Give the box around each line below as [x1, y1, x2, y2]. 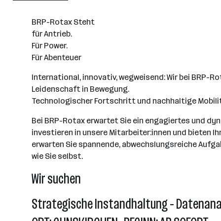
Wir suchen [32, 171, 81, 187]
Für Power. [32, 41, 68, 50]
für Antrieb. [32, 29, 72, 38]
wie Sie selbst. [32, 151, 83, 161]
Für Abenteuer [32, 53, 81, 62]
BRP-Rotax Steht [32, 17, 95, 27]
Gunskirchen [21, 7, 66, 17]
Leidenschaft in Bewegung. [32, 84, 129, 94]
